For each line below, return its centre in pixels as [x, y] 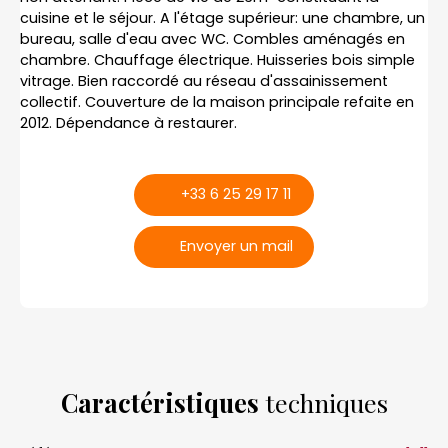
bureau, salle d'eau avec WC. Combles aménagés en [212, 38]
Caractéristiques [159, 402]
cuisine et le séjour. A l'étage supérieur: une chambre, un [222, 17]
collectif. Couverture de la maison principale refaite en [217, 101]
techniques [323, 402]
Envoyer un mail [236, 246]
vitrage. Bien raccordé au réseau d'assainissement [204, 80]
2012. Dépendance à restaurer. [128, 122]
